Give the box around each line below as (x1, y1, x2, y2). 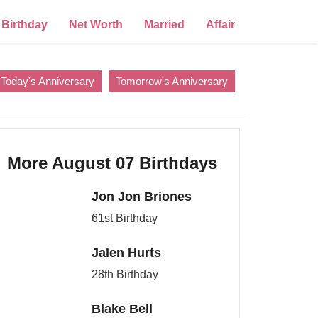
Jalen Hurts (92, 246, 161, 260)
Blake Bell (92, 302, 153, 316)
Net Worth (69, 18, 123, 31)
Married (144, 18, 185, 31)
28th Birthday (92, 268, 158, 280)
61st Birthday (92, 212, 158, 224)
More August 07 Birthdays (7, 153, 217, 172)
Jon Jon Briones (92, 190, 192, 204)
